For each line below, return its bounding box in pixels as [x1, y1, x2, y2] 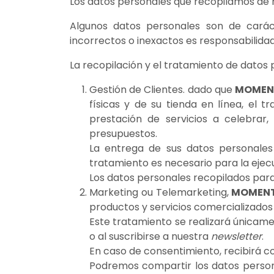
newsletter [211, 229, 262, 243]
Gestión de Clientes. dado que [89, 82, 235, 97]
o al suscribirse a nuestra [89, 229, 211, 243]
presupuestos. [89, 126, 157, 141]
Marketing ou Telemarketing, [89, 185, 232, 199]
